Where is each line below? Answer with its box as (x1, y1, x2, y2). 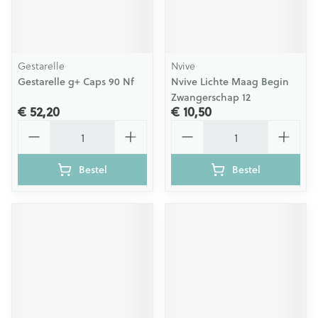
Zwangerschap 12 (171, 90, 251, 104)
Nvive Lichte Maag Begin (171, 75, 289, 89)
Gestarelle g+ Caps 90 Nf (18, 75, 134, 89)
